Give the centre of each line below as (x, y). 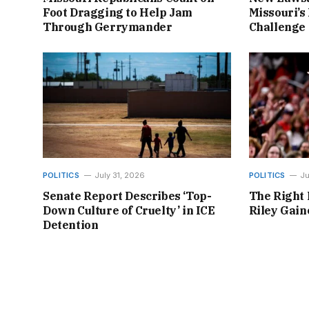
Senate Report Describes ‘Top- (127, 196)
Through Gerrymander (108, 27)
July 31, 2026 (119, 175)
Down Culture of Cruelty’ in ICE (129, 210)
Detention (71, 225)
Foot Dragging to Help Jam (118, 12)
